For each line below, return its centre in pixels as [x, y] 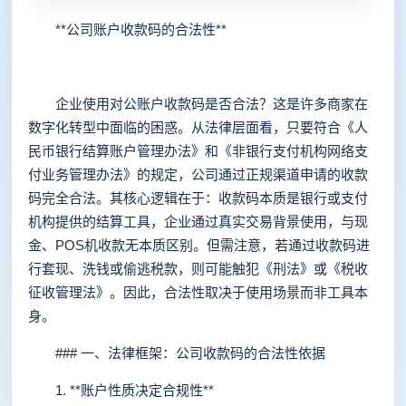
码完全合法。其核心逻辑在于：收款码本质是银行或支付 [198, 198]
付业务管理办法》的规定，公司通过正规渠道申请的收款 [198, 174]
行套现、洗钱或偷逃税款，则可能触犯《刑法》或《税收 [198, 269]
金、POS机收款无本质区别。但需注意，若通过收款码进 [199, 245]
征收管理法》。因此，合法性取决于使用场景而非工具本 [198, 292]
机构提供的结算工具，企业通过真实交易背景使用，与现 [198, 222]
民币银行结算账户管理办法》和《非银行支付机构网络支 [198, 151]
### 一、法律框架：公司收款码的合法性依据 [177, 353]
